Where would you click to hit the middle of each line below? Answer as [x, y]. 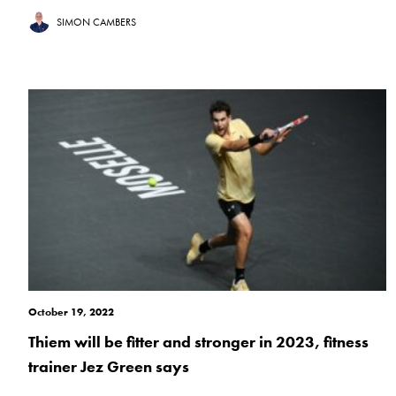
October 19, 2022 [71, 312]
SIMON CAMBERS [96, 23]
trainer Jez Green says [109, 367]
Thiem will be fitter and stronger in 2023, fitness [198, 342]
